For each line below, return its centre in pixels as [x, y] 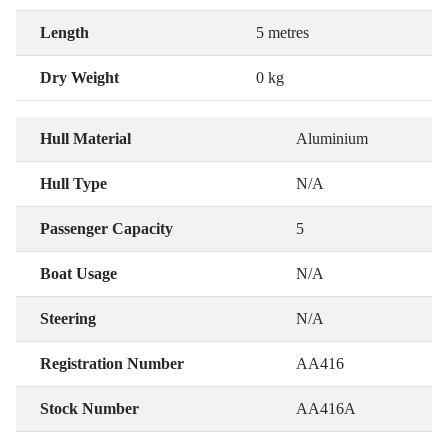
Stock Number [89, 408]
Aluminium [332, 138]
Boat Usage [78, 273]
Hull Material [85, 138]
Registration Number [112, 363]
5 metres [282, 32]
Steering [68, 318]
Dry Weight [79, 77]
